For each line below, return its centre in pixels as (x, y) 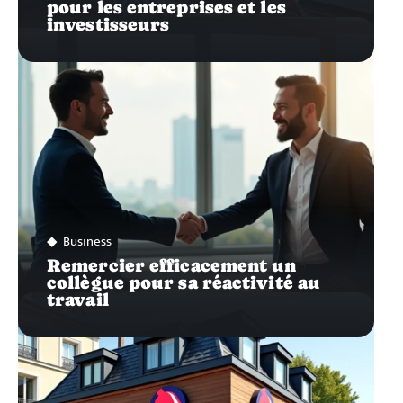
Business (87, 241)
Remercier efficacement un (172, 265)
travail (78, 299)
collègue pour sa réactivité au (184, 282)
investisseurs (108, 24)
